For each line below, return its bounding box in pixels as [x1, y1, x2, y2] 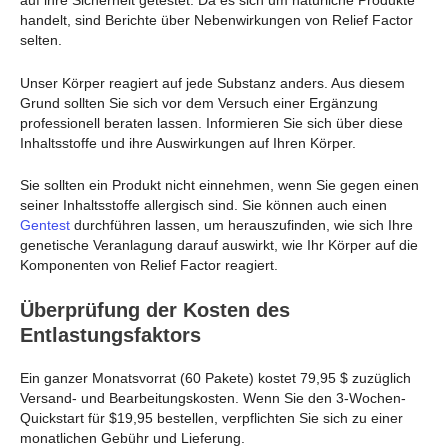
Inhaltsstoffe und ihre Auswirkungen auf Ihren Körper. [20, 134, 356, 151]
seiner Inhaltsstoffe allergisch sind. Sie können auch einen [20, 197, 387, 214]
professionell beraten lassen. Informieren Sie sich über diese [20, 114, 403, 131]
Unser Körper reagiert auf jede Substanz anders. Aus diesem [20, 74, 405, 91]
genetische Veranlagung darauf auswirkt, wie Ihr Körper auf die [20, 237, 418, 254]
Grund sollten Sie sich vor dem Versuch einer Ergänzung [20, 94, 378, 111]
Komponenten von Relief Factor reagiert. [20, 257, 278, 274]
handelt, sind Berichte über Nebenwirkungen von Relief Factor [20, 12, 413, 29]
